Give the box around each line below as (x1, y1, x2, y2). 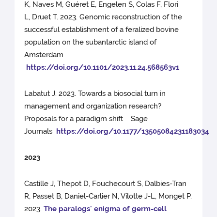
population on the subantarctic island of (24, 38, 157, 47)
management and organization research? (24, 102, 162, 111)
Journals (24, 127, 57, 136)
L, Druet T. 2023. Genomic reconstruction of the (24, 13, 183, 22)
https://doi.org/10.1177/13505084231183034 (56, 127, 210, 136)
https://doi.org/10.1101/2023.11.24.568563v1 (26, 63, 180, 72)
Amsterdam (24, 50, 68, 60)
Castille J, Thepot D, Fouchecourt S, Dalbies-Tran (24, 179, 187, 188)
